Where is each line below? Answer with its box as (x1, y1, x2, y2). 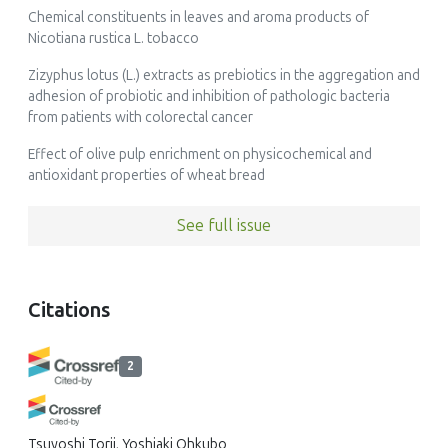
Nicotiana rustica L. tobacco (28, 30, 199, 48)
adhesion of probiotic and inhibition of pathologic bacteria (28, 88, 390, 106)
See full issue (177, 216, 271, 236)
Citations (28, 298, 110, 323)
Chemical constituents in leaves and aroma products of (28, 9, 369, 27)
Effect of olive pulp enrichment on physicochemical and (28, 146, 372, 164)
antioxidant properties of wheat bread (28, 167, 265, 185)
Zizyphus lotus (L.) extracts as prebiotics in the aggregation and (28, 67, 420, 85)
